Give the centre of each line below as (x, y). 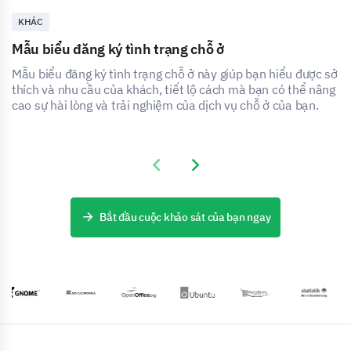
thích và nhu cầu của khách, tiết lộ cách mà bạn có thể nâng (174, 90)
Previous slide (183, 165)
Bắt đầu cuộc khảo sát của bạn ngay (185, 217)
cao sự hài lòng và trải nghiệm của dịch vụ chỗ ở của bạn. (165, 105)
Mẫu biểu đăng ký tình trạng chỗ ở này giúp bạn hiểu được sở (175, 74)
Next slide (210, 165)
